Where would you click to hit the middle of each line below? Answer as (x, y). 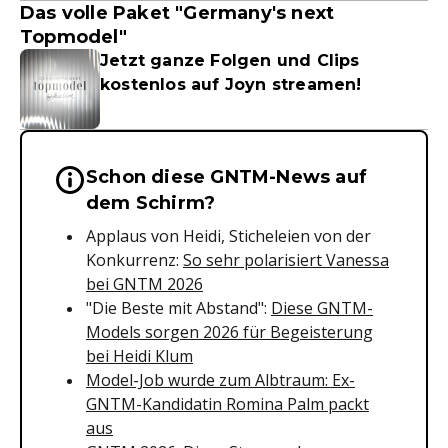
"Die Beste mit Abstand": (178, 308)
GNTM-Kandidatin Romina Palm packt (227, 404)
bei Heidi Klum (139, 356)
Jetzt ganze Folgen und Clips (230, 60)
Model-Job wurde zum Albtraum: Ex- (220, 380)
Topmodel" (73, 37)
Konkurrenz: (134, 260)
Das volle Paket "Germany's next (177, 13)
